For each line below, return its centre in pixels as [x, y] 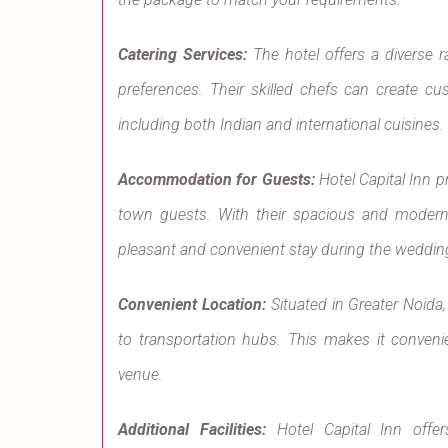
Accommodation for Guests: [216, 180]
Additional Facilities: [192, 430]
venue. [140, 375]
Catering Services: [182, 55]
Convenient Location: [192, 305]
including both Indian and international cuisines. [281, 125]
